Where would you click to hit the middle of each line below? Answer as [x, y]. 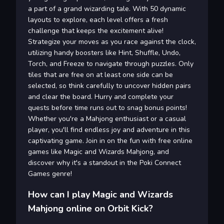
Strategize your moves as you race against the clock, [112, 42]
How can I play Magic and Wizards [100, 195]
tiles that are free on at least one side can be [100, 75]
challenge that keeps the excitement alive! [96, 31]
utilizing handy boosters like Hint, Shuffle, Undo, [104, 53]
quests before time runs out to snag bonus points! [107, 108]
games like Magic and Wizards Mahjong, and [98, 152]
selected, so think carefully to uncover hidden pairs [109, 86]
